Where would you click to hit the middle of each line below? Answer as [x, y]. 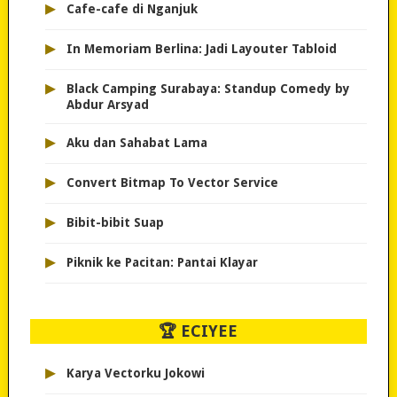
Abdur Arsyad [107, 105]
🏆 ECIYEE [198, 331]
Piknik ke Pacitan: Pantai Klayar [162, 263]
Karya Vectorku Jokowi [135, 374]
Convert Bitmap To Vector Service [172, 183]
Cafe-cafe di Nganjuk [132, 9]
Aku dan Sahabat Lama [136, 143]
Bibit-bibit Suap [115, 223]
